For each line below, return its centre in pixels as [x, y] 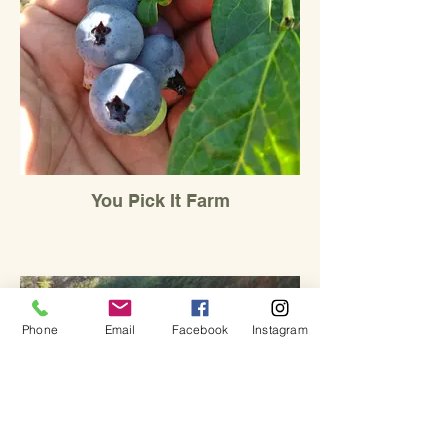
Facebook [200, 329]
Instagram [280, 329]
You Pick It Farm [160, 200]
